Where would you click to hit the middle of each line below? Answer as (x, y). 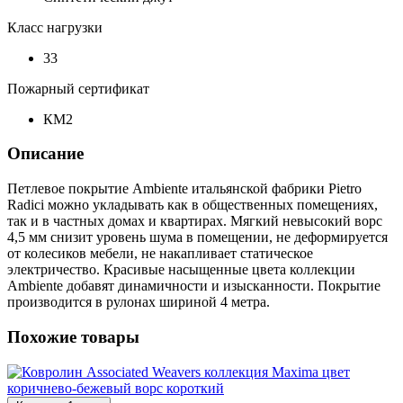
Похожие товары (73, 336)
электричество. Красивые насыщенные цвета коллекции (181, 270)
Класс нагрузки (55, 27)
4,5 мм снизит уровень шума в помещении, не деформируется (197, 237)
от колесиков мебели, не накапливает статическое (160, 254)
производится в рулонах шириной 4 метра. (139, 302)
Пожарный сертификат (78, 88)
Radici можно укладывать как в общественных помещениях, (193, 205)
